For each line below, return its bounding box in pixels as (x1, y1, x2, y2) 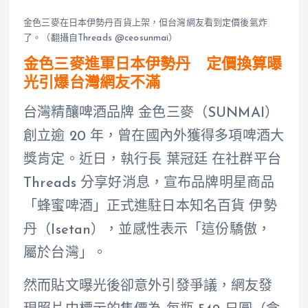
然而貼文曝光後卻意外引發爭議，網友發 (23, 279, 273, 294)
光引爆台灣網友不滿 (23, 76, 161, 92)
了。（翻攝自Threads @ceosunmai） (23, 34, 178, 43)
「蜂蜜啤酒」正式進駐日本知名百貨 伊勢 (23, 199, 277, 214)
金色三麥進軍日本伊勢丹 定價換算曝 (23, 57, 283, 74)
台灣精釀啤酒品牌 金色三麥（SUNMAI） (23, 106, 279, 120)
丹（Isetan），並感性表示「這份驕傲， (23, 223, 272, 237)
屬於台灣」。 (23, 246, 107, 261)
